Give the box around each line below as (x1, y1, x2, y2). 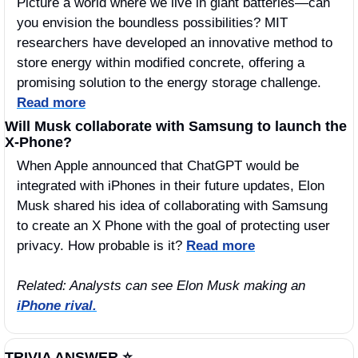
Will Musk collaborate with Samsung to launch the (5, 117, 347, 134)
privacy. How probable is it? (17, 237, 186, 253)
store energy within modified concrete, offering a (17, 54, 304, 70)
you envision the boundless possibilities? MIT (17, 14, 288, 30)
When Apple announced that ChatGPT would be (17, 157, 299, 173)
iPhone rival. (17, 297, 97, 313)
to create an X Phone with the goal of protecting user (17, 217, 330, 233)
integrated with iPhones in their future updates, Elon (17, 177, 324, 193)
